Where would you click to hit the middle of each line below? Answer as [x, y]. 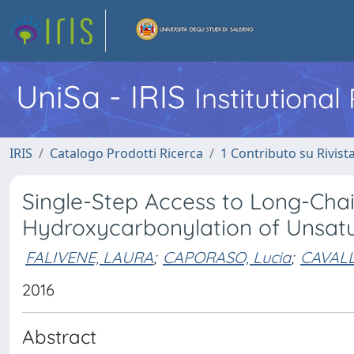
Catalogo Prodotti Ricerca [126, 153]
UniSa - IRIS [105, 96]
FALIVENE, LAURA [89, 257]
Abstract [59, 337]
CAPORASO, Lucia [227, 257]
